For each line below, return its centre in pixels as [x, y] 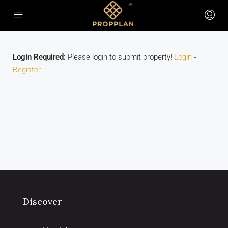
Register [27, 70]
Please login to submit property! [120, 57]
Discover [42, 201]
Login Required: [39, 57]
